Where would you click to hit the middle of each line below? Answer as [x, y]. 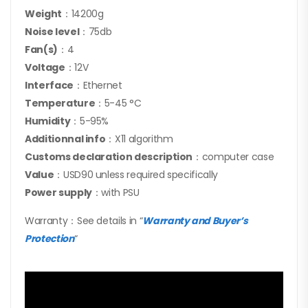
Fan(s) [41, 50]
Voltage [45, 68]
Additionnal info [65, 139]
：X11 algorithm [139, 139]
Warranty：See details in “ [84, 221]
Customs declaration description [109, 157]
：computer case [233, 157]
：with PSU [115, 193]
